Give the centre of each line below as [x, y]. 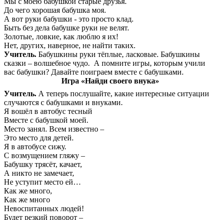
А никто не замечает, [39, 173]
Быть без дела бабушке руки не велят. [67, 28]
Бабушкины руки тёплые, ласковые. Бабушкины [118, 55]
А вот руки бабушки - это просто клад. [69, 19]
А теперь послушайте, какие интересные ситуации [123, 94]
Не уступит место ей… [42, 182]
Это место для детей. [39, 138]
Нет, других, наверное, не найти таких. [70, 46]
